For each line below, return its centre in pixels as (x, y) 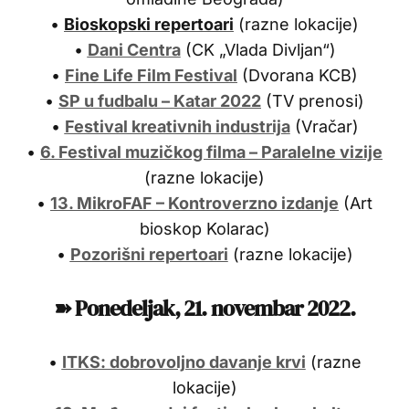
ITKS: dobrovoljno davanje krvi (184, 362)
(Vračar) (324, 126)
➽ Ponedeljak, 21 (127, 308)
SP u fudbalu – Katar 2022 (160, 100)
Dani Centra (134, 49)
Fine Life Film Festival (151, 75)
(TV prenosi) (313, 100)
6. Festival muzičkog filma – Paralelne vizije (211, 152)
